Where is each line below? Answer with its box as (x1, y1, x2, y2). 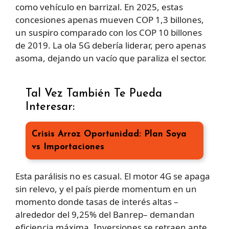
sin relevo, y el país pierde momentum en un (15, 183, 197, 195)
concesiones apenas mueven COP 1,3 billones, (15, 13, 204, 26)
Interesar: (26, 101, 75, 113)
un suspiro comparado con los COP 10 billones (15, 26, 202, 38)
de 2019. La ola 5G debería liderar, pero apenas (15, 39, 206, 51)
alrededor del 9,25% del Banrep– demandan (15, 209, 195, 221)
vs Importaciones (32, 143, 104, 152)
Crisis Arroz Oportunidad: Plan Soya (32, 130, 187, 139)
